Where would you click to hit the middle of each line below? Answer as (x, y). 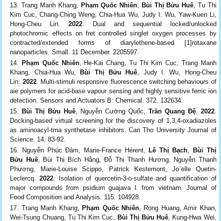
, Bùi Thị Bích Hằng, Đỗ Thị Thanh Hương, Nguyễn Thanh (127, 159)
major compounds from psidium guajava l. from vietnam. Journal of (113, 187)
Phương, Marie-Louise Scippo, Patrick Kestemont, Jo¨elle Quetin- (113, 169)
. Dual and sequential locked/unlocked (149, 24)
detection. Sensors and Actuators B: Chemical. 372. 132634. (97, 100)
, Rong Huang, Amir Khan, (178, 208)
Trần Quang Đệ (172, 111)
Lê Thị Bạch (168, 150)
